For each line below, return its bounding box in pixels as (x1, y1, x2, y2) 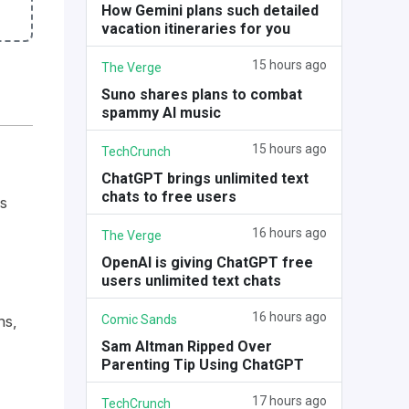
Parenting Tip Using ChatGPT (100, 356, 304, 373)
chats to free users (100, 188, 236, 205)
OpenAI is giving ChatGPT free (100, 254, 313, 271)
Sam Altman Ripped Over (100, 338, 272, 355)
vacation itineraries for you (100, 20, 290, 37)
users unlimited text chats (100, 272, 281, 289)
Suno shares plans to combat (100, 86, 302, 103)
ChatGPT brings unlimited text (100, 170, 309, 187)
